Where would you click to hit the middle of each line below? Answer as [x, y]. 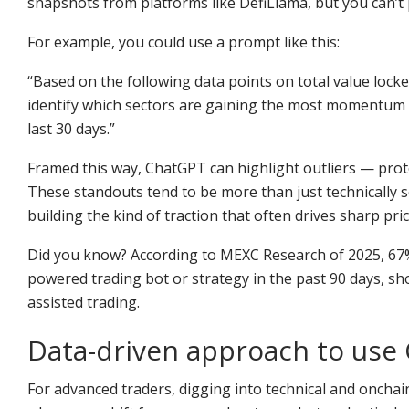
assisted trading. [84, 302]
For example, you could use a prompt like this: [184, 42]
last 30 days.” [71, 128]
